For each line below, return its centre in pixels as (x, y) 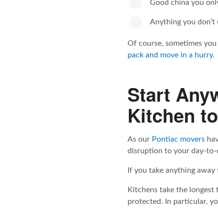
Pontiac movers (178, 139)
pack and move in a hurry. (171, 55)
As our (140, 139)
